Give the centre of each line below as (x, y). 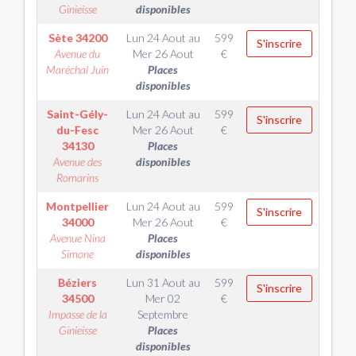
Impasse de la (77, 314)
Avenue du (77, 54)
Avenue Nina (77, 238)
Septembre (163, 314)
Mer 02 (163, 298)
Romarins (77, 178)
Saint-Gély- (77, 114)
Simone (77, 254)
